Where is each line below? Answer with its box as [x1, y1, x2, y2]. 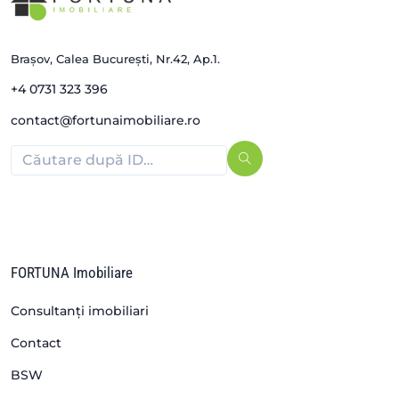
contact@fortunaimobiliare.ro [11, 111, 200, 128]
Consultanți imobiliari [11, 302, 149, 319]
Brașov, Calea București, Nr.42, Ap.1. [11, 51, 220, 66]
